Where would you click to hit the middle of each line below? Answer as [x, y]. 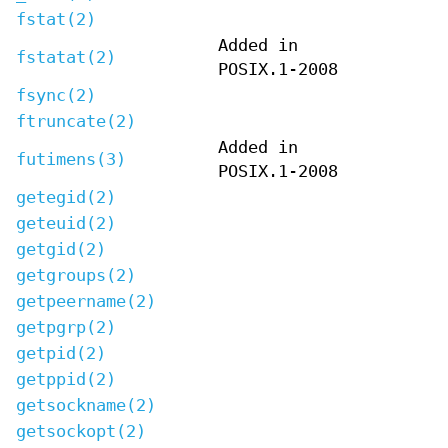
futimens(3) [71, 159]
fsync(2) [56, 95]
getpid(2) [61, 353]
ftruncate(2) [76, 121]
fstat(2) [56, 19]
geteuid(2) [66, 223]
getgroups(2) [76, 275]
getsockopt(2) [81, 431]
